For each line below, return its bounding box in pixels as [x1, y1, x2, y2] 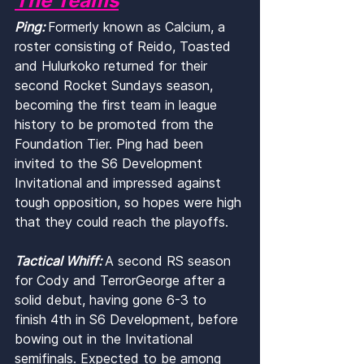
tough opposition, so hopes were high [15, 194, 245, 211]
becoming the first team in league [15, 97, 221, 114]
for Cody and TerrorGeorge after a [15, 272, 229, 289]
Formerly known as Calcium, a [48, 19, 229, 36]
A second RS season [105, 253, 235, 270]
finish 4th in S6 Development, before [15, 311, 242, 328]
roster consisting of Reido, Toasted [15, 38, 235, 55]
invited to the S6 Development [15, 155, 206, 172]
